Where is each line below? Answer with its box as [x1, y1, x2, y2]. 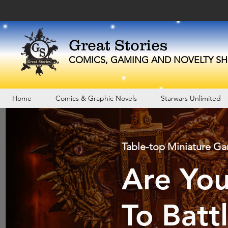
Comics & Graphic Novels [55, 94, 137, 103]
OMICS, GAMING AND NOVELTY [75, 54, 213, 66]
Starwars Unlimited [160, 94, 221, 103]
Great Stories [69, 37, 167, 53]
